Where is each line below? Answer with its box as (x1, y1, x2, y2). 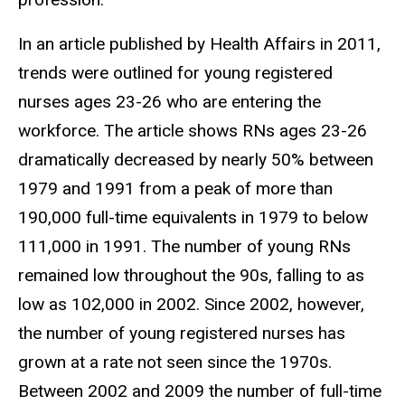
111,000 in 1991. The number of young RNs (18, 235, 351, 257)
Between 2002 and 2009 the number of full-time (18, 380, 381, 401)
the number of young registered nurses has (18, 322, 345, 344)
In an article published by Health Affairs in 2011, (18, 33, 381, 54)
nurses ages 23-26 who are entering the (18, 90, 321, 112)
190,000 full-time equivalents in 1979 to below (18, 206, 368, 228)
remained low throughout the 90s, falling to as (18, 264, 364, 286)
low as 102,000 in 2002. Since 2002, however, (18, 293, 364, 315)
